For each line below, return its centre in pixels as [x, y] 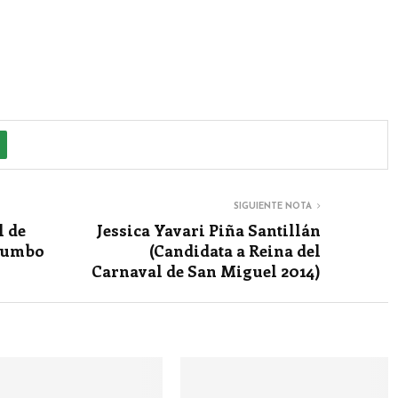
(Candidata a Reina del [235, 251]
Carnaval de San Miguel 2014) [206, 271]
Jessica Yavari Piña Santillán [209, 230]
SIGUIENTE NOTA [273, 207]
